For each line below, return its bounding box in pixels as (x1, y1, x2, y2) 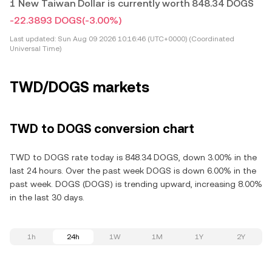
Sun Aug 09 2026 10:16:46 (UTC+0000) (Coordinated (56, 35, 234, 43)
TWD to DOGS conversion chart (10, 121, 194, 136)
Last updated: (10, 35, 56, 43)
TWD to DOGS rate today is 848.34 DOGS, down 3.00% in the (10, 152, 257, 162)
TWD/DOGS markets (10, 79, 149, 96)
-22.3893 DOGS (10, 15, 82, 26)
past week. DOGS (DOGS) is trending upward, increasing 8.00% (10, 179, 262, 189)
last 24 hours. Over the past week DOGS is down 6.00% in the (10, 166, 256, 175)
